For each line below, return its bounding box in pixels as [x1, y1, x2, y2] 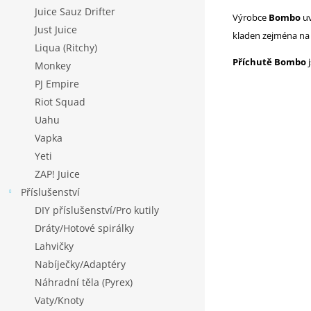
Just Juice [35, 23, 77, 36]
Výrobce [233, 11, 267, 24]
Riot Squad [35, 95, 85, 108]
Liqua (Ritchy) [35, 41, 97, 54]
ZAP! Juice [35, 167, 80, 180]
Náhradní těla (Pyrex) [35, 276, 133, 289]
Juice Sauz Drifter [35, 5, 115, 18]
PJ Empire [35, 77, 79, 90]
